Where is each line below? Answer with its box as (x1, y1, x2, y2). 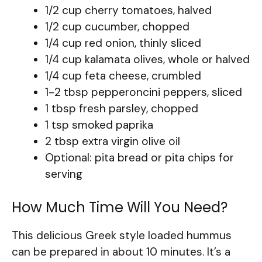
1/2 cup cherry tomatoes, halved (45, 3, 212, 18)
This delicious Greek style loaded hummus (12, 227, 232, 243)
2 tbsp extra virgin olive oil (45, 134, 180, 149)
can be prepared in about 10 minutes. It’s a (12, 244, 230, 259)
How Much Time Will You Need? (12, 197, 227, 217)
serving (45, 167, 82, 182)
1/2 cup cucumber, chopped (45, 19, 189, 35)
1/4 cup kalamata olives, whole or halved (45, 52, 250, 67)
